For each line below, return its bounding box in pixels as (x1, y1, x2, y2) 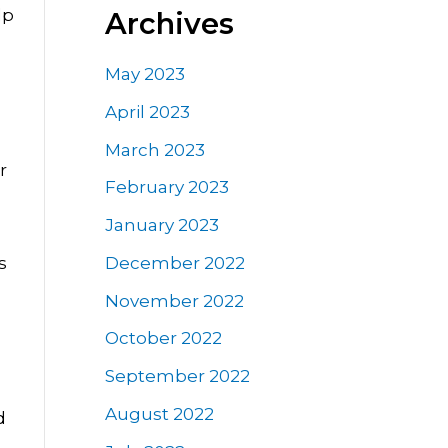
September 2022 (104, 366, 250, 387)
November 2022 (104, 290, 244, 311)
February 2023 (104, 177, 229, 198)
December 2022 (104, 252, 245, 273)
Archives (104, 5, 234, 41)
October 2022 (104, 328, 222, 349)
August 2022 (104, 403, 214, 424)
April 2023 (104, 101, 190, 122)
